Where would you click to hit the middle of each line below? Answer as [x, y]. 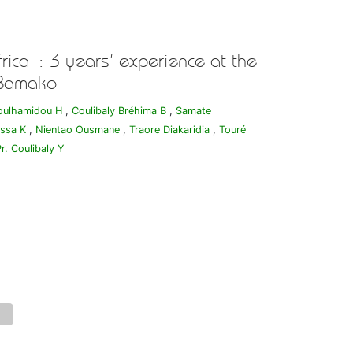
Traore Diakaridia [169, 130]
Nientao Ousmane [78, 130]
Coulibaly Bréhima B [121, 111]
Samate [193, 111]
